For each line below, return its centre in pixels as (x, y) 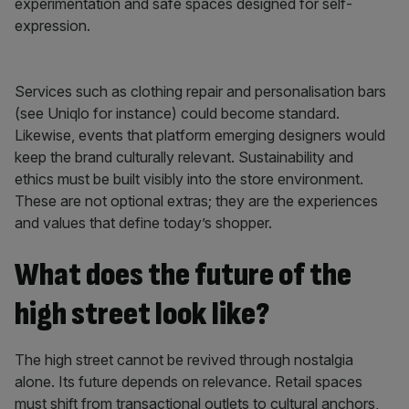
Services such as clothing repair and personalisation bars (200, 91)
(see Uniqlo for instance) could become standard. (177, 113)
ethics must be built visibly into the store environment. (189, 179)
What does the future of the (183, 275)
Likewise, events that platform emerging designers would (200, 135)
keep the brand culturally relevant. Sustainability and (184, 157)
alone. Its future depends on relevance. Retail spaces (189, 382)
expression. (52, 26)
